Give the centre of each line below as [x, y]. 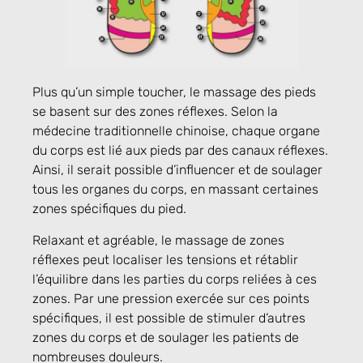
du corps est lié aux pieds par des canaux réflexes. [180, 151]
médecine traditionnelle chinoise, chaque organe [176, 131]
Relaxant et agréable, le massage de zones [158, 240]
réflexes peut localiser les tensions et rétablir [165, 259]
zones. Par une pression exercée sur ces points [171, 298]
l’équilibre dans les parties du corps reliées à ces [175, 279]
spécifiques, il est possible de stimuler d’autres [169, 318]
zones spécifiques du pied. [109, 209]
